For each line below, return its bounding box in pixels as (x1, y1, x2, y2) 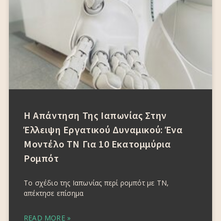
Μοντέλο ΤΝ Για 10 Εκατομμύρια (24, 138, 171, 150)
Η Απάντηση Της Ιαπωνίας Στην (24, 109, 167, 121)
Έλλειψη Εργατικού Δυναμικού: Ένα (24, 123, 183, 136)
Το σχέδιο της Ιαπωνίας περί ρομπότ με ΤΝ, (24, 178, 169, 187)
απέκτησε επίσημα (24, 188, 84, 198)
